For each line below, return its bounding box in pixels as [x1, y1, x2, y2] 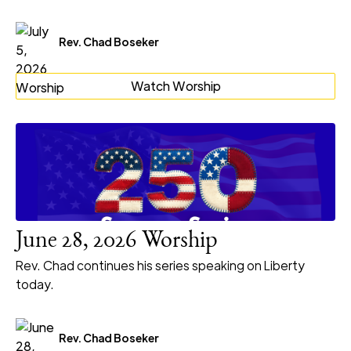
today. [16, 276, 54, 293]
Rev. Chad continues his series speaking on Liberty [16, 257, 305, 274]
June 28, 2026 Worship [16, 230, 218, 255]
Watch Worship [130, 78, 221, 95]
